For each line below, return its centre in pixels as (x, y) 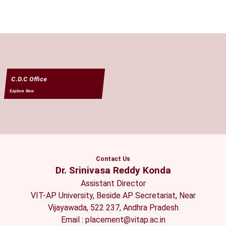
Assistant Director (113, 184)
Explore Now (22, 91)
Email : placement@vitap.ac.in (113, 220)
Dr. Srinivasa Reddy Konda (113, 171)
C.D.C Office (29, 79)
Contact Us (113, 159)
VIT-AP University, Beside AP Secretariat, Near (113, 196)
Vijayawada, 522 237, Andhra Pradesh (113, 208)
